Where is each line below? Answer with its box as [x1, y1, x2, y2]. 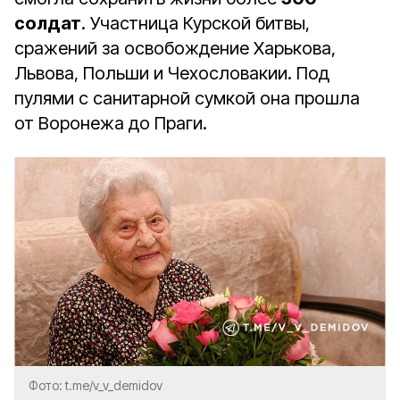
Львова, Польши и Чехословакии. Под [14, 62, 329, 84]
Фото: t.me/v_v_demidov [29, 378, 162, 393]
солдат [14, 12, 81, 34]
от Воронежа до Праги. [14, 112, 207, 134]
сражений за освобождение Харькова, [14, 37, 336, 59]
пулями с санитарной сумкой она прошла [14, 87, 360, 109]
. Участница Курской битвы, [81, 12, 310, 34]
